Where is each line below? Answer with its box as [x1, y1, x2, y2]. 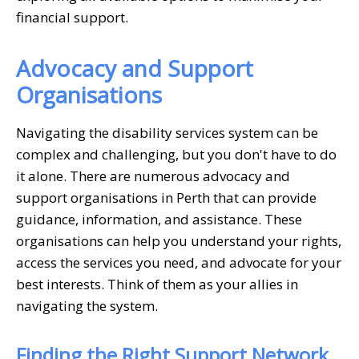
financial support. [16, 7, 128, 26]
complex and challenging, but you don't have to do [16, 144, 337, 163]
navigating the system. [16, 296, 158, 315]
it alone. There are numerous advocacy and [16, 166, 290, 185]
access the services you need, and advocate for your [16, 252, 341, 272]
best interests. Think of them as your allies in [16, 274, 298, 293]
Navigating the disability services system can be [16, 123, 318, 142]
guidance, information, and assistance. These [16, 209, 302, 228]
